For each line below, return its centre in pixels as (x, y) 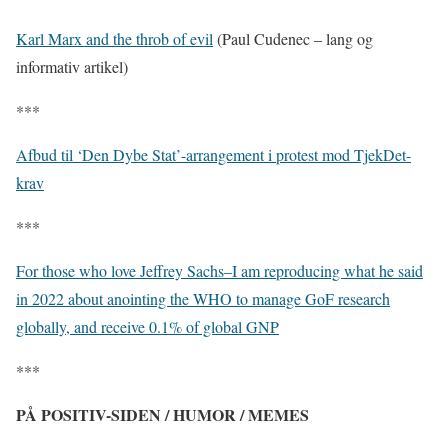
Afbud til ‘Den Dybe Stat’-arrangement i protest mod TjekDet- (213, 154)
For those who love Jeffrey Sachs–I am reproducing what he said (219, 270)
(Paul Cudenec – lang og (293, 38)
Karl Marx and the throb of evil (114, 38)
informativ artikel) (72, 66)
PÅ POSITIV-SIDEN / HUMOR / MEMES (169, 414)
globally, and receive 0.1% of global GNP (147, 326)
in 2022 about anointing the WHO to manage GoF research (203, 298)
